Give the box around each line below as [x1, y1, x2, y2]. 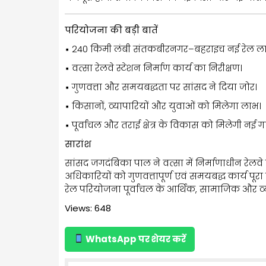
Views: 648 [65, 201, 111, 214]
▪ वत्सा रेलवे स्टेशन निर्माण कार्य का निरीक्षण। [65, 61, 242, 74]
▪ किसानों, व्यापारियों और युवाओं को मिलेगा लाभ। [65, 99, 261, 112]
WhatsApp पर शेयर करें [84, 232, 186, 245]
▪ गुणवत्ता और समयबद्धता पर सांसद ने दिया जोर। [65, 80, 257, 93]
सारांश [65, 137, 91, 150]
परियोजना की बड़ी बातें [65, 23, 158, 36]
